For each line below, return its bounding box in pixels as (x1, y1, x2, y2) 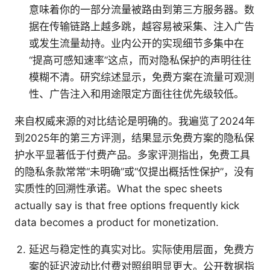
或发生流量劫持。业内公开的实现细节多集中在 (29, 37, 244, 50)
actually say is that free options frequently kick (14, 199, 239, 212)
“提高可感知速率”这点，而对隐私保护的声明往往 (29, 54, 251, 67)
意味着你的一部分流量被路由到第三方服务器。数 (29, 4, 254, 16)
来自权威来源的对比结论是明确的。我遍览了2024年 (14, 115, 255, 128)
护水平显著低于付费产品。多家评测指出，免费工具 (14, 149, 250, 162)
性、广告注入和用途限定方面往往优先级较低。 (29, 88, 244, 101)
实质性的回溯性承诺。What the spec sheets (14, 183, 222, 195)
